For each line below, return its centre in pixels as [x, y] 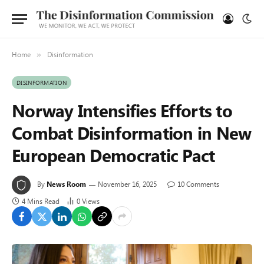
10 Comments [198, 184]
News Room [66, 184]
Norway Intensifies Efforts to [122, 110]
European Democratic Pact [113, 155]
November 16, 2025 [127, 184]
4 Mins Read [41, 201]
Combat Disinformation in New [132, 133]
